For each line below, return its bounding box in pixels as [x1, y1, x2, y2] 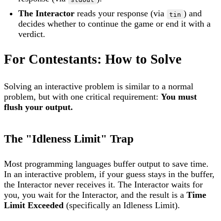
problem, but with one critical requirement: [4, 91, 161, 102]
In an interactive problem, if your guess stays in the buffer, [4, 169, 215, 180]
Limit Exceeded [4, 200, 64, 211]
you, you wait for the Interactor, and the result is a [4, 190, 186, 200]
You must [161, 91, 197, 102]
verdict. [18, 29, 46, 39]
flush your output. [4, 102, 73, 112]
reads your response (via [74, 8, 167, 19]
